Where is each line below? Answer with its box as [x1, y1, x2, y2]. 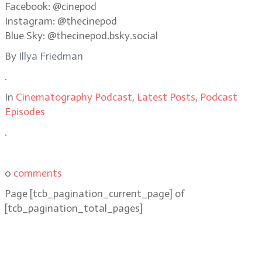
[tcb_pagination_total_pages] [5, 202, 143, 215]
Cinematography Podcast [16, 91, 132, 104]
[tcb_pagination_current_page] [30, 187, 173, 200]
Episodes [5, 105, 45, 118]
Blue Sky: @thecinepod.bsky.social [5, 29, 158, 42]
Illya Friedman [19, 50, 83, 63]
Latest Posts [137, 91, 195, 104]
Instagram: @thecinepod [5, 15, 117, 27]
